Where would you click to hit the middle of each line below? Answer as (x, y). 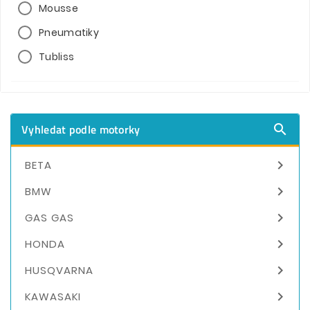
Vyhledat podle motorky (81, 129)
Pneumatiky (69, 32)
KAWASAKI (53, 296)
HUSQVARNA (59, 270)
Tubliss (57, 56)
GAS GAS (49, 217)
